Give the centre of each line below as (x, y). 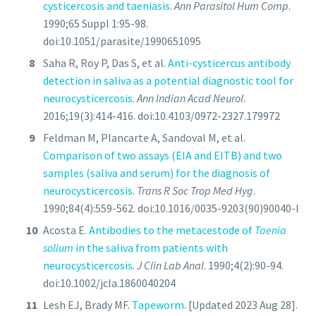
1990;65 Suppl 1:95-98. (96, 24)
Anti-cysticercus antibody (229, 63)
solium (58, 248)
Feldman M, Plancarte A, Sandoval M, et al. (144, 138)
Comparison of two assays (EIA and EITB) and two (163, 156)
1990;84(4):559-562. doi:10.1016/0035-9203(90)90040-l (171, 208)
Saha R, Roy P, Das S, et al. (105, 63)
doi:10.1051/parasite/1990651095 (122, 41)
